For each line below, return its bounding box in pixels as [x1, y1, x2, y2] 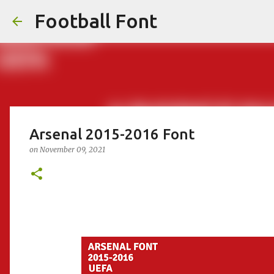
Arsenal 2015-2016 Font [29, 126, 194, 143]
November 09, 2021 [40, 145, 105, 154]
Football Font [34, 10, 157, 32]
